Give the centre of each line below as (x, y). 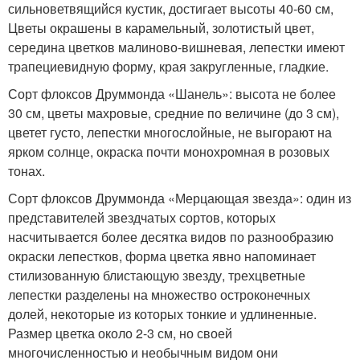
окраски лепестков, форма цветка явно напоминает (162, 256)
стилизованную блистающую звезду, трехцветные (157, 275)
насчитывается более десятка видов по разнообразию (171, 237)
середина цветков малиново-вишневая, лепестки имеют (176, 47)
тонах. (27, 171)
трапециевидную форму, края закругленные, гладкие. (168, 66)
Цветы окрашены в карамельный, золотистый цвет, (161, 28)
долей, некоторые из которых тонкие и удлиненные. (162, 314)
